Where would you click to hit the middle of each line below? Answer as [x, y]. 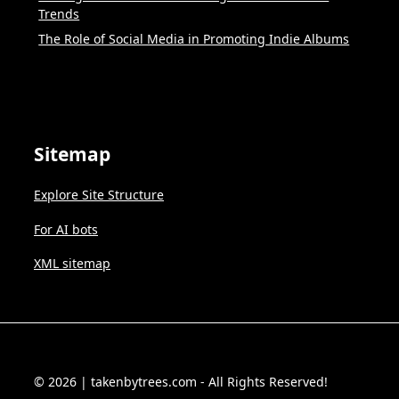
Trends [59, 14]
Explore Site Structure [99, 195]
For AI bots [66, 229]
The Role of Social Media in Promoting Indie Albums [194, 39]
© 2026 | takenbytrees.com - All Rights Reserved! [181, 382]
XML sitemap [72, 264]
